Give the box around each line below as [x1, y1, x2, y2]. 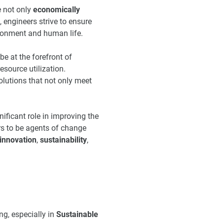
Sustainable [56, 210, 98, 220]
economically [33, 4, 80, 14]
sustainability [40, 135, 87, 145]
